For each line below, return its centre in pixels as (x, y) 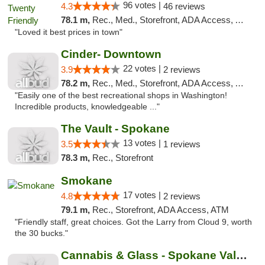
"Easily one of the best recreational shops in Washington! (121, 96)
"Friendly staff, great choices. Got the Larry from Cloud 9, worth (133, 222)
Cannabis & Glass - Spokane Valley (241, 255)
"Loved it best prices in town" (69, 32)
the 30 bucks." (41, 233)
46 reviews (184, 6)
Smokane (86, 181)
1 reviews (182, 144)
